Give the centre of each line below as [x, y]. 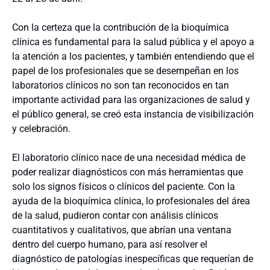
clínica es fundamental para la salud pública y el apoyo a [133, 42]
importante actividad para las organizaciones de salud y [131, 100]
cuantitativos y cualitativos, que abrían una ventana [122, 230]
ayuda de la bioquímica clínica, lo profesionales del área [131, 201]
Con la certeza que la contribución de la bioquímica [121, 27]
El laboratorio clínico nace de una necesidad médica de [129, 158]
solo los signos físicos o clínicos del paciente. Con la [124, 187]
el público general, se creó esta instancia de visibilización [133, 114]
